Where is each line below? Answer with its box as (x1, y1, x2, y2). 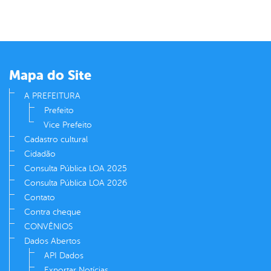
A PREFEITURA (24, 91, 80, 101)
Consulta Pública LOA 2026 (24, 178, 127, 188)
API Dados (44, 251, 83, 261)
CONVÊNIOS (24, 222, 73, 232)
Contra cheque (24, 207, 81, 217)
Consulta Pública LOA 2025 (24, 164, 127, 174)
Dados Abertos (24, 237, 80, 246)
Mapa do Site (9, 67, 91, 84)
